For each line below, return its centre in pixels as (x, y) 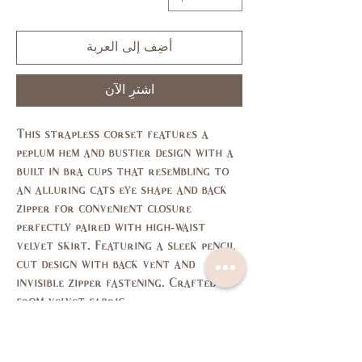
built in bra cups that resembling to (122, 172)
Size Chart (59, 351)
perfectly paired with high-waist (111, 227)
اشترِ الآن (129, 90)
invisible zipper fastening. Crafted (116, 283)
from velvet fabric (70, 302)
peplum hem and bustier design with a (125, 153)
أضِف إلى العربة (129, 47)
